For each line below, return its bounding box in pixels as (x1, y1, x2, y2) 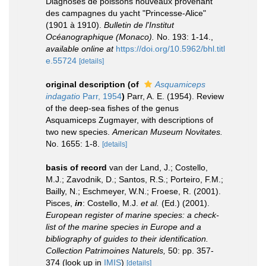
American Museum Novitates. (112, 127, 223, 137)
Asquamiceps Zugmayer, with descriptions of (46, 115, 213, 125)
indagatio (46, 91, 80, 101)
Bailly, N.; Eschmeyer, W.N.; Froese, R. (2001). (46, 186, 221, 196)
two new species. (46, 127, 112, 137)
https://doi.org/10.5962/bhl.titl (116, 44, 225, 53)
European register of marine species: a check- (46, 210, 219, 220)
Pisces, (46, 198, 75, 208)
